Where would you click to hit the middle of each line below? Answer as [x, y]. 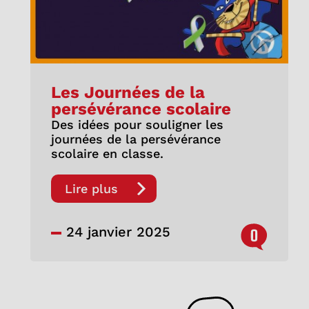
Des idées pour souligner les [137, 124]
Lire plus [91, 188]
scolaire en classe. [107, 153]
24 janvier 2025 [116, 231]
